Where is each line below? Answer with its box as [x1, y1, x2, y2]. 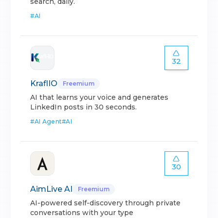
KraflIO [30, 79, 58, 88]
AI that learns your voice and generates [30, 93, 169, 102]
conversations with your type [30, 208, 134, 217]
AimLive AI [30, 184, 73, 194]
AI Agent [34, 118, 62, 125]
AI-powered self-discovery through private [30, 199, 181, 207]
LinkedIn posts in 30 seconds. [30, 103, 137, 111]
